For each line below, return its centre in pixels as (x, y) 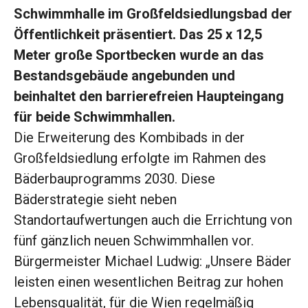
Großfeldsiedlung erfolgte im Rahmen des (140, 158)
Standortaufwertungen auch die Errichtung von (153, 220)
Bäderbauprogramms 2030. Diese (114, 179)
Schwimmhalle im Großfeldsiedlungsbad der (153, 14)
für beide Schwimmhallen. (95, 117)
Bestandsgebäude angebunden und (124, 76)
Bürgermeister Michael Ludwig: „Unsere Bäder (153, 262)
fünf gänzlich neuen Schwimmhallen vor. (134, 241)
